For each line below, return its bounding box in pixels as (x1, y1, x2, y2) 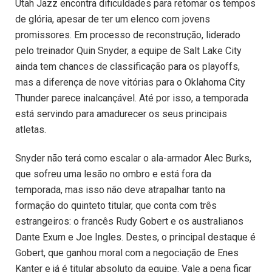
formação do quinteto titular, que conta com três (15, 200, 217, 212)
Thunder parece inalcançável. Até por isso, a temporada (15, 92, 248, 104)
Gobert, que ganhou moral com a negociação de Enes (15, 247, 239, 259)
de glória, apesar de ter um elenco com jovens (15, 13, 210, 25)
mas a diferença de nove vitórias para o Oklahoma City (15, 76, 245, 89)
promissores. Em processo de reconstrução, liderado (15, 29, 240, 41)
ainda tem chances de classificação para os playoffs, (15, 61, 240, 73)
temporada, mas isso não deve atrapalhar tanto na (15, 184, 225, 196)
